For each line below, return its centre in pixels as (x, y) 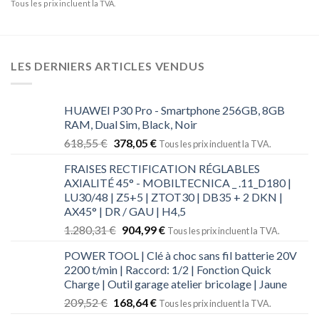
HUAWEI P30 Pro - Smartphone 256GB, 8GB (174, 110)
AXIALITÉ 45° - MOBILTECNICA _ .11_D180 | (178, 182)
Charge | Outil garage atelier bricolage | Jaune (176, 283)
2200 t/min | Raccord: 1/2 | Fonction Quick (168, 269)
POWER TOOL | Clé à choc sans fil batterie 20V (181, 255)
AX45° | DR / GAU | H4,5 (125, 211)
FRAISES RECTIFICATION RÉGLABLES (162, 168)
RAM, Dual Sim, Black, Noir (131, 124)
